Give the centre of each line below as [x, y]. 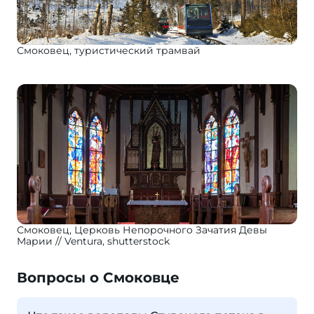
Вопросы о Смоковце [98, 278]
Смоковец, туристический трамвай [109, 50]
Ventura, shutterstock [117, 241]
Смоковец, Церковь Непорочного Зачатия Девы [142, 230]
